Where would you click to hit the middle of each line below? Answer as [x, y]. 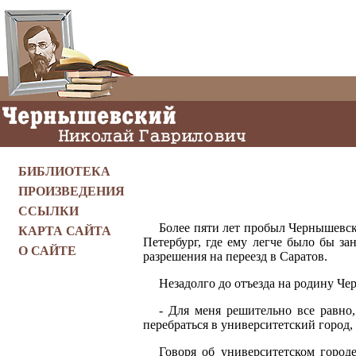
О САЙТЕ [47, 251]
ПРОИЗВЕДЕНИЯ [72, 191]
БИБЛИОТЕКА [64, 171]
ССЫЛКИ [48, 211]
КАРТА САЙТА [65, 231]
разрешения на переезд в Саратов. [235, 257]
